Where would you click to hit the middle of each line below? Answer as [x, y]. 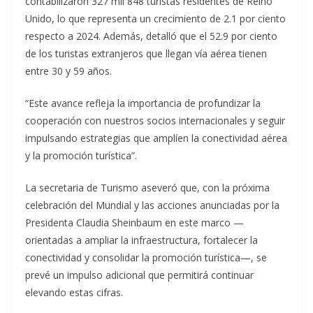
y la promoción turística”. [81, 156]
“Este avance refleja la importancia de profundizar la [143, 103]
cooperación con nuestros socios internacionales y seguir [155, 121]
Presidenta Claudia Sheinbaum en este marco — [134, 223]
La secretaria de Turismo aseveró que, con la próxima [147, 188]
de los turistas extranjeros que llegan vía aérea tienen [146, 54]
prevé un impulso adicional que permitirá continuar [139, 275]
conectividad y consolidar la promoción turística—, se [146, 258]
